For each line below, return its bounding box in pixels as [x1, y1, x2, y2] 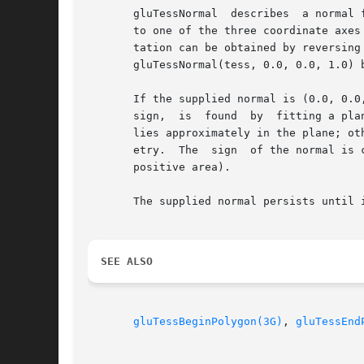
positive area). [88, 161, 231, 174]
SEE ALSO [101, 255, 153, 268]
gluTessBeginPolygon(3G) [133, 315, 283, 328]
